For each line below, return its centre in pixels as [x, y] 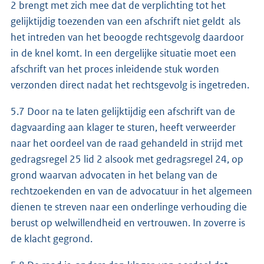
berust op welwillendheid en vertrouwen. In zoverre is [128, 222]
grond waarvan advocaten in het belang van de [114, 175]
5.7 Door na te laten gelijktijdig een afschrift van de [123, 111]
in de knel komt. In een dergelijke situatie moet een [123, 53]
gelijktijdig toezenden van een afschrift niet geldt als [126, 21]
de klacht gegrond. [52, 238]
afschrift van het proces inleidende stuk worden [115, 69]
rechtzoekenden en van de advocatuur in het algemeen [131, 191]
